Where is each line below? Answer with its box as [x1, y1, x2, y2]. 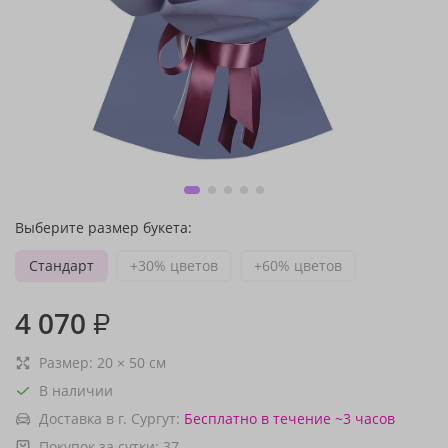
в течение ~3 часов [261, 409, 395, 428]
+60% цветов [254, 256, 342, 275]
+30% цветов [130, 256, 218, 275]
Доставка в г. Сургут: [39, 409, 180, 428]
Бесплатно [184, 409, 257, 428]
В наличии [39, 381, 113, 400]
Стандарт [29, 256, 94, 275]
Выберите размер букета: [15, 218, 192, 237]
